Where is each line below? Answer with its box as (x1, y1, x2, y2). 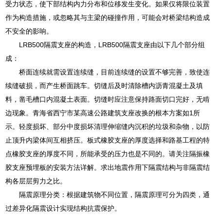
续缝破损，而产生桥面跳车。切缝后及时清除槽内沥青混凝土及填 (5, 82, 203, 90)
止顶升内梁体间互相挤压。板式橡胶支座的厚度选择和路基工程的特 (5, 136, 210, 145)
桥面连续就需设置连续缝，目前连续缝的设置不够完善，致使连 (19, 68, 210, 76)
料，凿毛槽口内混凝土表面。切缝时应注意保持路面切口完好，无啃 (5, 95, 210, 104)
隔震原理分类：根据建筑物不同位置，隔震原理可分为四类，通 (19, 191, 210, 199)
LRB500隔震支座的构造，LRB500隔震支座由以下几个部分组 (19, 41, 205, 49)
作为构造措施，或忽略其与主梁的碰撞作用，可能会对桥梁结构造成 (5, 14, 210, 22)
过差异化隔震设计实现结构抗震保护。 (5, 204, 122, 213)
